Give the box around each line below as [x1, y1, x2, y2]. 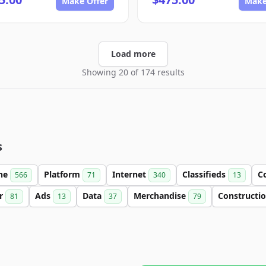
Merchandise [134, 190, 188, 201]
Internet [112, 169, 148, 180]
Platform [44, 169, 83, 180]
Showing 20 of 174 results [81, 66, 185, 78]
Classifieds [182, 169, 228, 180]
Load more [110, 48, 156, 59]
